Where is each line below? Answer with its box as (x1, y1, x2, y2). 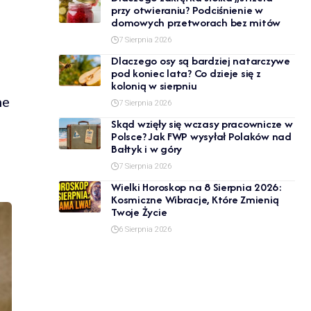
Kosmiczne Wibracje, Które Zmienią (111, 191, 279, 208)
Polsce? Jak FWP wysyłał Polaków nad (111, 128, 292, 144)
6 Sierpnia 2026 (119, 224, 172, 234)
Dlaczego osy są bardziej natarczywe (111, 52, 290, 69)
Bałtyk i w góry (111, 140, 183, 157)
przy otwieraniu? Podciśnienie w (111, 1, 263, 18)
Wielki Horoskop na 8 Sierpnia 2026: (111, 178, 282, 195)
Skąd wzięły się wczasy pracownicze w (111, 115, 293, 132)
